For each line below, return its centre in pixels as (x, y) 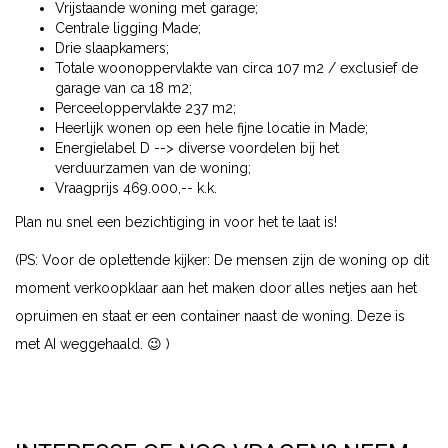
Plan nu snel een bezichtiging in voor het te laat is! (176, 221)
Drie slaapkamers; (112, 47)
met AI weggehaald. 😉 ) (92, 343)
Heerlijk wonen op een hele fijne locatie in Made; (211, 127)
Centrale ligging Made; (128, 27)
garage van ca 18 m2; (123, 87)
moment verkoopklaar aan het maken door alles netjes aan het (216, 287)
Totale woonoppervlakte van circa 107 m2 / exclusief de (236, 67)
